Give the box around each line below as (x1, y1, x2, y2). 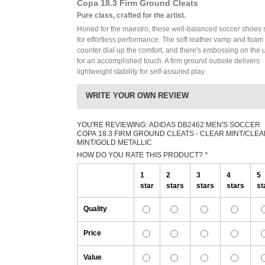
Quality (83, 205, 107, 213)
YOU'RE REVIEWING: (77, 121, 149, 129)
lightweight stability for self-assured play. (77, 67, 206, 76)
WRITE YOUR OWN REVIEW (86, 91, 189, 100)
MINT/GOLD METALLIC (77, 138, 152, 147)
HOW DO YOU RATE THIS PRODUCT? (77, 151, 205, 159)
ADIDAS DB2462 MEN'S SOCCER (149, 121, 260, 129)
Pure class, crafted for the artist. (77, 11, 186, 20)
